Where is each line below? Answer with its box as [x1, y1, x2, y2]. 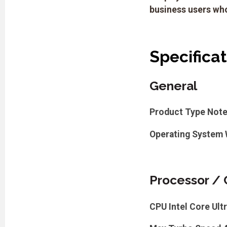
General [149, 78, 197, 93]
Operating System [149, 129, 223, 139]
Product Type [149, 107, 205, 118]
